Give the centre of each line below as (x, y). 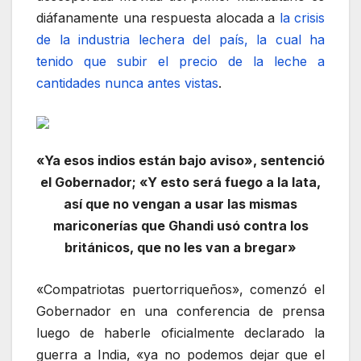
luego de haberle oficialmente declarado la (180, 333)
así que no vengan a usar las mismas (180, 203)
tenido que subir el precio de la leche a (180, 62)
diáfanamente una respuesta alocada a (158, 18)
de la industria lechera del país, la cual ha (180, 40)
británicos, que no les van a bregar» (180, 247)
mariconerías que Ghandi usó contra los (180, 225)
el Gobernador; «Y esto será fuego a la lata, (180, 182)
